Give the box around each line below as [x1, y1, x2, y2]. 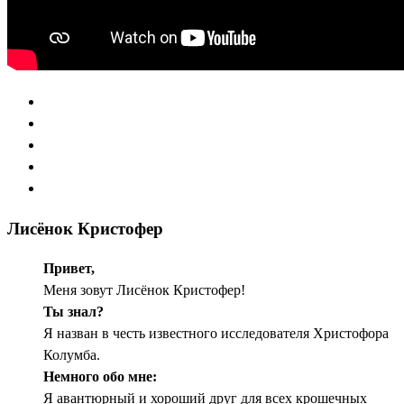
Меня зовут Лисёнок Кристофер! [43, 282, 245, 298]
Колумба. [43, 347, 100, 363]
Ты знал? [43, 304, 104, 320]
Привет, [43, 261, 95, 277]
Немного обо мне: [43, 369, 157, 385]
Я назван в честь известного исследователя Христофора [43, 326, 389, 342]
